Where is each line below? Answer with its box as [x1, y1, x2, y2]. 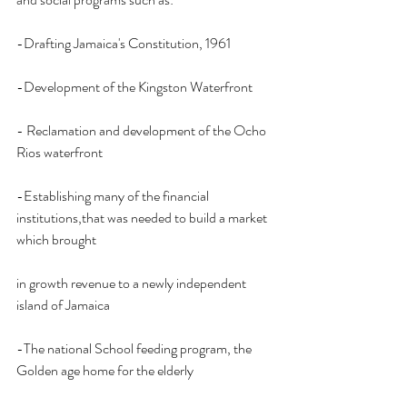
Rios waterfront [16, 142, 103, 164]
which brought [16, 229, 96, 251]
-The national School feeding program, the [16, 338, 254, 360]
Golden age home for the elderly [16, 360, 194, 382]
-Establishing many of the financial [16, 185, 212, 207]
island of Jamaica [16, 294, 110, 316]
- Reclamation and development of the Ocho [16, 120, 269, 142]
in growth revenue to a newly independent [16, 273, 249, 294]
